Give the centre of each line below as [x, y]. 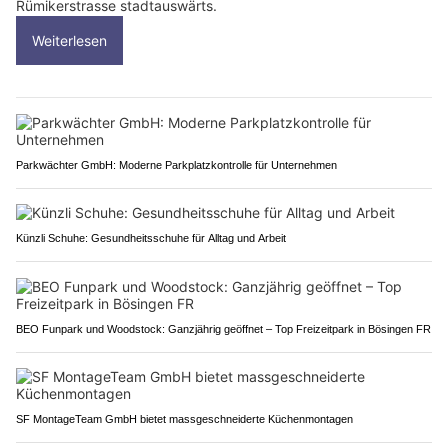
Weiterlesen [69, 40]
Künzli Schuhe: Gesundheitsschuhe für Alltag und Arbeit [151, 237]
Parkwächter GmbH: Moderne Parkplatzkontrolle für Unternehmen [176, 164]
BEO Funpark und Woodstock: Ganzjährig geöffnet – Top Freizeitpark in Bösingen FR [223, 328]
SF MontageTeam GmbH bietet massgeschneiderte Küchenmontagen [184, 418]
